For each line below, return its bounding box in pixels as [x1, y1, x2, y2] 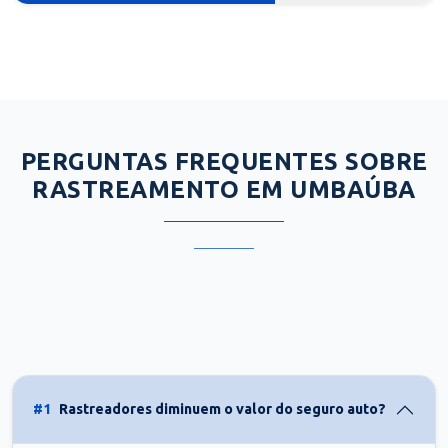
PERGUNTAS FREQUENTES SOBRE [20, 147, 428, 175]
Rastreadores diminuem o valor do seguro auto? [59, 401, 386, 418]
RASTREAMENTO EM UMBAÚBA [32, 175, 416, 203]
